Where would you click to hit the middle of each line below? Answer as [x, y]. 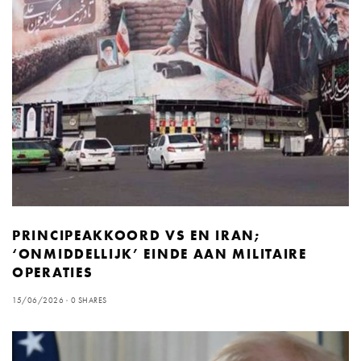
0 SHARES [89, 300]
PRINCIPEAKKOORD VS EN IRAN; [137, 235]
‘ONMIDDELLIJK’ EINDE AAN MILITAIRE [160, 253]
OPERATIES [53, 272]
